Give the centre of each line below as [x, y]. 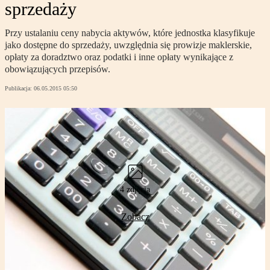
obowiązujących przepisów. [58, 69]
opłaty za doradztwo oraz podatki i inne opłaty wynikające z [119, 57]
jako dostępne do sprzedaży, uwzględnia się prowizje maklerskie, [128, 45]
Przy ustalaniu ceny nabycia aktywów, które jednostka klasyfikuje [130, 33]
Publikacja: [19, 89]
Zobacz [135, 217]
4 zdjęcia [135, 190]
